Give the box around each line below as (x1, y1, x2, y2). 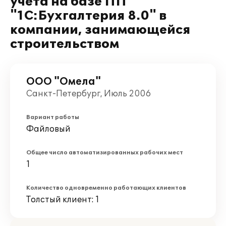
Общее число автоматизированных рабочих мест (26, 149, 183, 156)
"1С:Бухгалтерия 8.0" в (10, 9, 166, 23)
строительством (10, 37, 119, 51)
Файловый (26, 124, 71, 134)
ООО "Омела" (26, 76, 101, 88)
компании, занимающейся (10, 23, 191, 37)
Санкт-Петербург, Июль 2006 (26, 89, 151, 99)
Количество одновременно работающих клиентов (26, 185, 186, 191)
